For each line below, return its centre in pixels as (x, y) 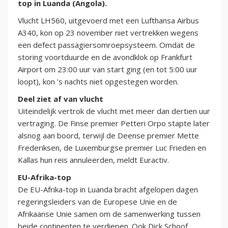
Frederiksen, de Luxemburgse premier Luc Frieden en (112, 148)
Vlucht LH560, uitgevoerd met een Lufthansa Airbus (108, 21)
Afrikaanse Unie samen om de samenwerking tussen (109, 214)
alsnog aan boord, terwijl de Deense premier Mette (108, 136)
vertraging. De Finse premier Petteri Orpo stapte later (114, 123)
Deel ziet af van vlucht (61, 99)
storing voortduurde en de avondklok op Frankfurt (105, 57)
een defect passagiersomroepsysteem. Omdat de (106, 45)
